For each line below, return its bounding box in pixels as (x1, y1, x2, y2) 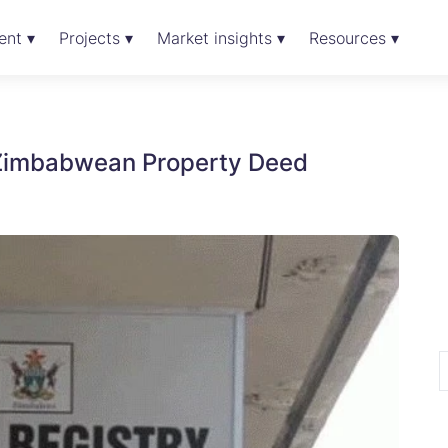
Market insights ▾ (156, 28, 285, 48)
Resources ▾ (308, 28, 399, 48)
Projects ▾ (58, 28, 133, 48)
